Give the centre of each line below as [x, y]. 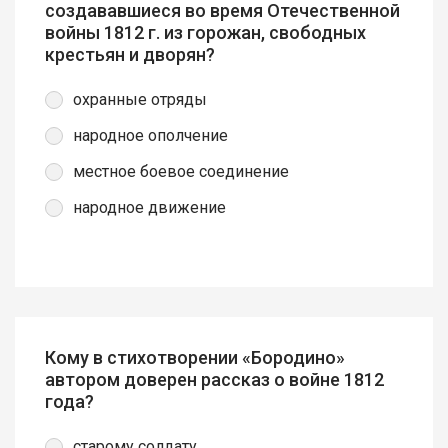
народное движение [149, 208]
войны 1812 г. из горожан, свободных [205, 33]
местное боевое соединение [181, 172]
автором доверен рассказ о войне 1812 [214, 380]
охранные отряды [140, 100]
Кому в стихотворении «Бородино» [195, 358]
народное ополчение [150, 136]
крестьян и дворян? [130, 55]
